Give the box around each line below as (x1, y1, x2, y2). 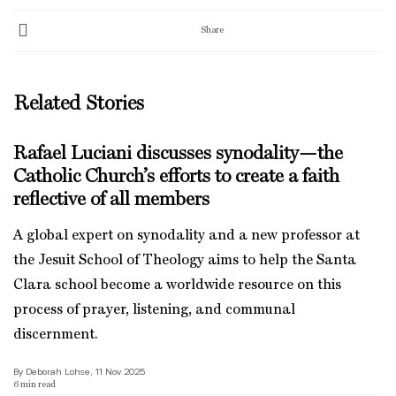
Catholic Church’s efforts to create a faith (13, 167, 339, 187)
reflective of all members (13, 190, 209, 209)
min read (20, 380, 56, 389)
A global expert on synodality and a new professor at (13, 229, 360, 243)
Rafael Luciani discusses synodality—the (13, 144, 343, 164)
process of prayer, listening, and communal (13, 303, 295, 317)
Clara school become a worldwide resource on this (13, 278, 341, 293)
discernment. (13, 328, 98, 342)
